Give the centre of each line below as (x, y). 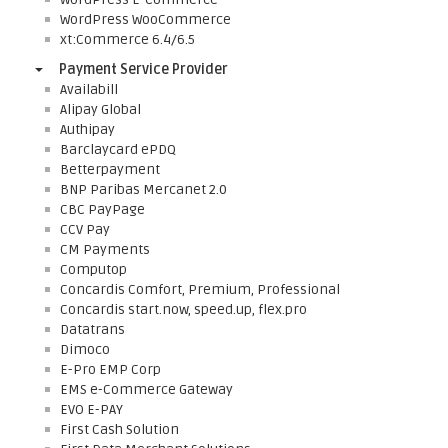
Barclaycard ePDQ (118, 149)
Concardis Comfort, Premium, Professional (200, 289)
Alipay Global (100, 109)
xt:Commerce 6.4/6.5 (127, 39)
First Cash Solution (119, 429)
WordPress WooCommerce (145, 19)
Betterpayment (110, 169)
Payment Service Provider (143, 69)
